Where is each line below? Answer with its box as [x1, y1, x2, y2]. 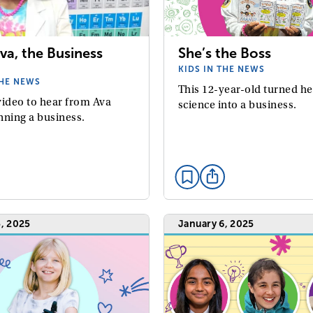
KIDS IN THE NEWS [177, 64, 265, 75]
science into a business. [177, 99, 297, 112]
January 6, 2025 [177, 218, 254, 229]
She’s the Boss [177, 45, 271, 61]
